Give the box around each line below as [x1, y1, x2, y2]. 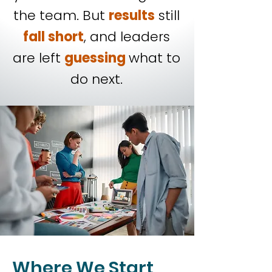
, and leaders [84, 27, 170, 46]
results [109, 6, 155, 25]
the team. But [13, 6, 109, 25]
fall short [23, 27, 84, 46]
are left [13, 49, 64, 67]
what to [129, 49, 180, 67]
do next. [70, 70, 123, 89]
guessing [64, 49, 129, 67]
